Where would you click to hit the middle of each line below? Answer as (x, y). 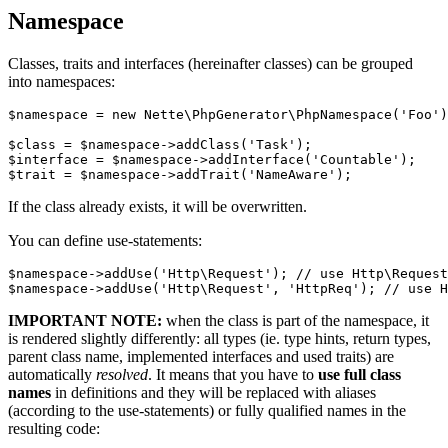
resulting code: (54, 428)
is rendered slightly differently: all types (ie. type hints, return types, (219, 338)
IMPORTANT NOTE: (85, 320)
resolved (122, 374)
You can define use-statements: (105, 240)
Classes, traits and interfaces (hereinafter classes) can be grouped (210, 63)
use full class (359, 374)
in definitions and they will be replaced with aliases (213, 392)
